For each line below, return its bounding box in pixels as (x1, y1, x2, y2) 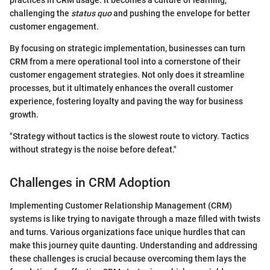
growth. (10, 109, 39, 119)
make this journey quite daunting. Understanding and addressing (10, 240, 257, 251)
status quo (71, 8, 111, 18)
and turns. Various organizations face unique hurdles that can (10, 227, 245, 237)
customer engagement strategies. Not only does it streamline (10, 69, 245, 80)
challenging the (10, 8, 71, 18)
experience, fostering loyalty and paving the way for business (10, 96, 243, 106)
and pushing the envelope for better (111, 8, 250, 18)
